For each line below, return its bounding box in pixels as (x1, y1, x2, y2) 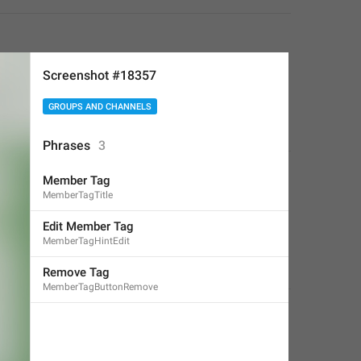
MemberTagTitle (43, 189, 113, 201)
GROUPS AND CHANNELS (48, 102, 151, 112)
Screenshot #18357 (43, 68, 156, 83)
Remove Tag (43, 265, 110, 280)
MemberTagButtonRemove (43, 281, 158, 293)
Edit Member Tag (43, 219, 134, 234)
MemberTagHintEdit (43, 235, 130, 247)
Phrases (43, 138, 90, 153)
